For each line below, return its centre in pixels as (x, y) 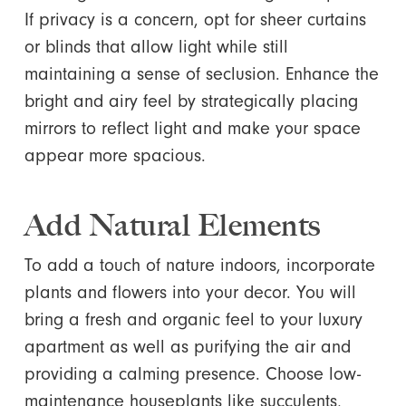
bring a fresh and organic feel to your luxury (193, 319)
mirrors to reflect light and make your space (192, 128)
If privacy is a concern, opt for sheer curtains (195, 19)
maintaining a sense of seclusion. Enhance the (201, 74)
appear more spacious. (115, 155)
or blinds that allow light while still (156, 47)
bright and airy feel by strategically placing (191, 101)
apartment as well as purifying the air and (187, 347)
